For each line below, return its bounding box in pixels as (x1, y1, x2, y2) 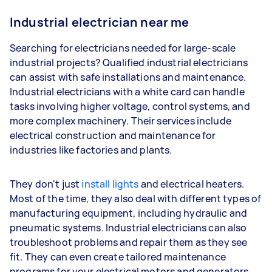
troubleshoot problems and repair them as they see (10, 235, 248, 249)
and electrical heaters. (138, 177, 245, 191)
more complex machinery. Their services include (10, 114, 231, 127)
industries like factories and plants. (10, 143, 174, 157)
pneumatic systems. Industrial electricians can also (10, 220, 247, 234)
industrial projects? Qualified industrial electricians (10, 55, 248, 69)
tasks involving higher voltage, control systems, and (10, 99, 250, 113)
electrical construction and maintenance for (10, 128, 216, 142)
